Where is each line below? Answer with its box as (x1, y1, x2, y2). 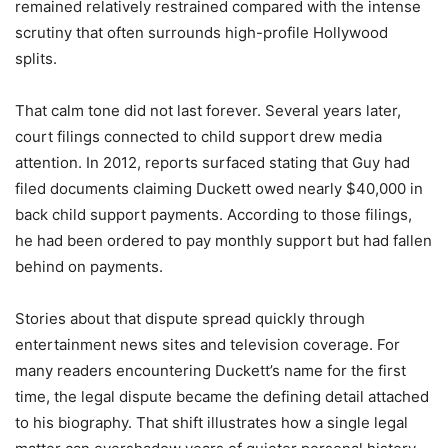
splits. (15, 48, 57, 68)
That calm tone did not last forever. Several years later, (15, 100, 401, 120)
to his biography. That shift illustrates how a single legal (15, 412, 408, 432)
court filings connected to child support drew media (15, 126, 382, 146)
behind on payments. (15, 256, 163, 276)
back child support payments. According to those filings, (15, 204, 412, 224)
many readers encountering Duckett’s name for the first (15, 360, 406, 380)
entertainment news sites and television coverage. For (15, 334, 400, 354)
